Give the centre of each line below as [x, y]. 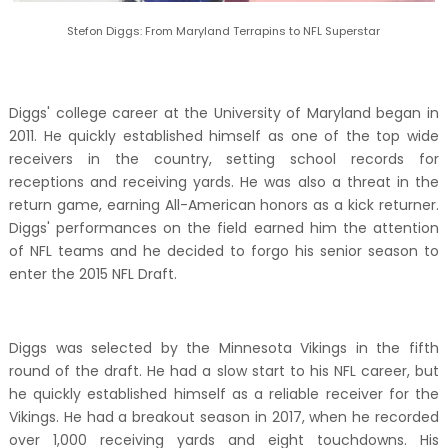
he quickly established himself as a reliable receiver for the [224, 394]
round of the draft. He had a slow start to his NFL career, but [224, 371]
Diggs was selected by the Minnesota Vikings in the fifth [224, 348]
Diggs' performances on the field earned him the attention [224, 228]
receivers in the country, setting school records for [224, 159]
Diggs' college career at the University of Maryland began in [224, 113]
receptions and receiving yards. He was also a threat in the [224, 182]
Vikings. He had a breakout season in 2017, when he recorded [224, 417]
